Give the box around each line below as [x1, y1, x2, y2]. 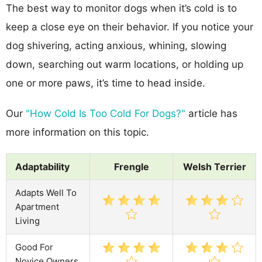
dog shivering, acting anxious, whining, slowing [6, 39, 226, 51]
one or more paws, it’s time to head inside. [6, 77, 205, 89]
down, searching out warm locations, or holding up [6, 58, 243, 70]
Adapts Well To [15, 187, 77, 198]
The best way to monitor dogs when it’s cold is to [6, 2, 237, 14]
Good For [15, 241, 53, 253]
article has [185, 107, 237, 119]
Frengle [113, 160, 149, 173]
